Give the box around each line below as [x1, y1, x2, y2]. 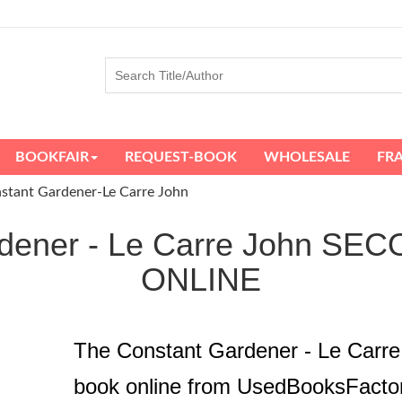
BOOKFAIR [15, 149, 89, 164]
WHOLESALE [264, 149, 350, 164]
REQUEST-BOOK [125, 149, 237, 164]
